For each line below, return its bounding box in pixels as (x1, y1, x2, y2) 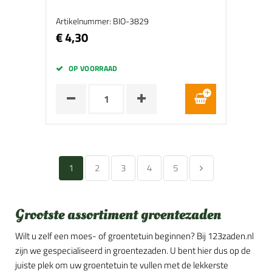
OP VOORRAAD (68, 63, 118, 74)
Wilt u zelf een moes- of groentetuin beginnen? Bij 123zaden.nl (15, 229, 254, 243)
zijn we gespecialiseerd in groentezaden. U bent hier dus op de (15, 243, 251, 257)
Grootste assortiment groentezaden (15, 205, 221, 225)
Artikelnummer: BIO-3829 (56, 15, 149, 27)
